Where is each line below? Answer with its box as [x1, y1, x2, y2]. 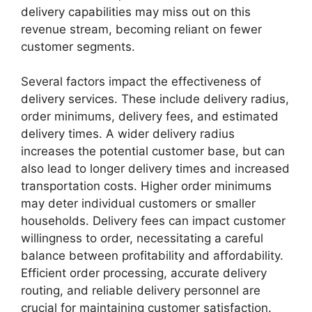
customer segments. [21, 39, 135, 54]
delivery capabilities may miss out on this [21, 4, 251, 19]
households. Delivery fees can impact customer [21, 214, 286, 228]
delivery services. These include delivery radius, [21, 92, 289, 107]
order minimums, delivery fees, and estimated [21, 109, 279, 124]
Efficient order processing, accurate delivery [21, 266, 267, 281]
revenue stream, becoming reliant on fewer [21, 22, 262, 36]
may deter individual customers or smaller [21, 196, 256, 211]
